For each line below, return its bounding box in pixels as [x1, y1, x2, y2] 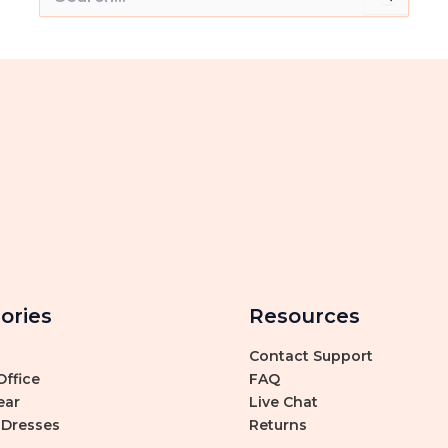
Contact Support [249, 347, 373, 365]
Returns [249, 416, 307, 434]
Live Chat [249, 393, 318, 411]
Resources [249, 304, 360, 328]
